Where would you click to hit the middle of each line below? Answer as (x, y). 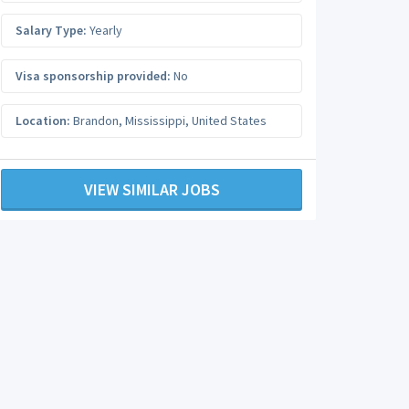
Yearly (105, 30)
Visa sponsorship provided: (93, 75)
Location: (43, 121)
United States (229, 121)
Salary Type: (51, 30)
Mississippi (155, 121)
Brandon (96, 121)
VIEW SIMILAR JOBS (152, 189)
